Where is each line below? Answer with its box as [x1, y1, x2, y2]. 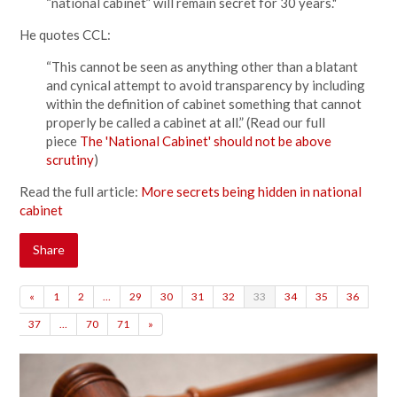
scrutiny [46, 152, 95, 167]
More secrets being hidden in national [141, 183, 362, 199]
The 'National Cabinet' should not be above [80, 133, 332, 149]
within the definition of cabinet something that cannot [46, 96, 362, 112]
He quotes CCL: [19, 27, 114, 43]
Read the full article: [19, 183, 142, 199]
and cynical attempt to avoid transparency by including [46, 77, 366, 93]
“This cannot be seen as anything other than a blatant [46, 58, 359, 74]
